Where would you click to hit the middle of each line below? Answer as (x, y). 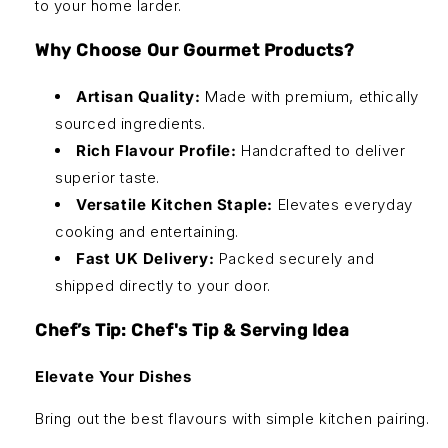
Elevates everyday (343, 205)
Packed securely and (294, 259)
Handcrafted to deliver (321, 151)
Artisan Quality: (138, 97)
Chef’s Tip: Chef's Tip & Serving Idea (192, 331)
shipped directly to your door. (163, 286)
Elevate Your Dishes (113, 377)
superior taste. (107, 178)
